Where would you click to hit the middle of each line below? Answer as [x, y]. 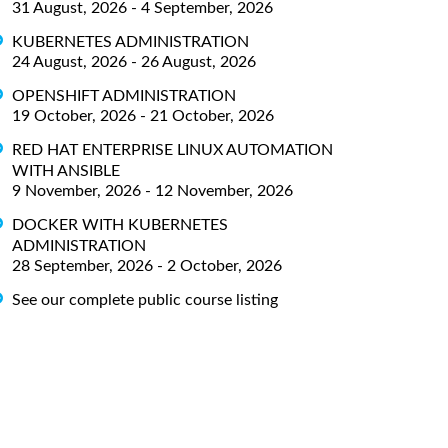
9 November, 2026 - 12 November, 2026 [152, 190]
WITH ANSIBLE [66, 170]
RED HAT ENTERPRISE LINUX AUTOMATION [172, 149]
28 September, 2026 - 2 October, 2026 [147, 265]
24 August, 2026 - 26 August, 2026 [134, 61]
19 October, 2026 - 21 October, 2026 [143, 115]
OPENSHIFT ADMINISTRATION [124, 95]
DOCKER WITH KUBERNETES [120, 224]
